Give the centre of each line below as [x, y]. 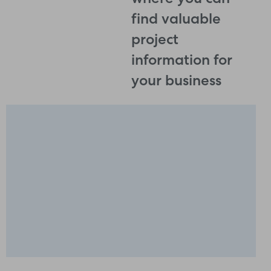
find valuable [176, 21]
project [155, 41]
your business [176, 82]
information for [181, 62]
